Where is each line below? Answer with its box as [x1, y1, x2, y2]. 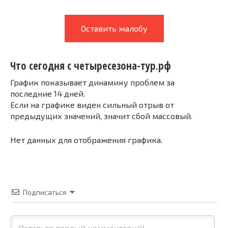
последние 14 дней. [10, 88, 85, 98]
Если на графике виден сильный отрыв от [10, 99, 174, 109]
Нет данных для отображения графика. [10, 134, 162, 145]
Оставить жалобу [80, 23, 148, 33]
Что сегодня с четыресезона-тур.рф [10, 59, 171, 73]
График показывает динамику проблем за [10, 77, 175, 87]
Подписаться [23, 187, 66, 196]
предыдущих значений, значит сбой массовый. [10, 110, 192, 121]
